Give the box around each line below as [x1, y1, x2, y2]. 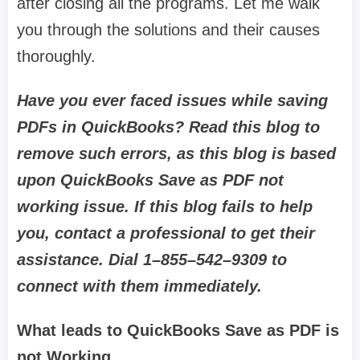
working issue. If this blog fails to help [17, 198, 313, 216]
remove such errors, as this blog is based [17, 145, 336, 163]
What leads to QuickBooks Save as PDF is [17, 321, 339, 340]
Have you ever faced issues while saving [17, 92, 328, 110]
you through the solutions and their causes [17, 21, 320, 39]
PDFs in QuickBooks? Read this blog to [17, 118, 320, 137]
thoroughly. [17, 47, 96, 66]
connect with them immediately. [17, 277, 262, 296]
